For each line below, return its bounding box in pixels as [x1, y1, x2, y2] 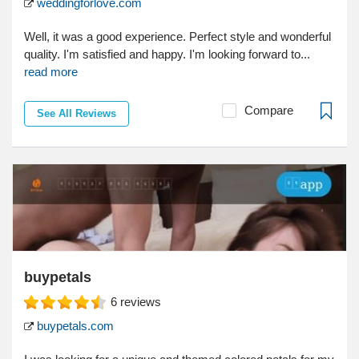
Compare [244, 103, 293, 118]
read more [24, 65, 78, 79]
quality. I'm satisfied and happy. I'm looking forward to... [24, 47, 310, 62]
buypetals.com [34, 319, 114, 333]
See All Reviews [37, 107, 116, 120]
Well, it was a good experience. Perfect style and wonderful [24, 30, 331, 44]
